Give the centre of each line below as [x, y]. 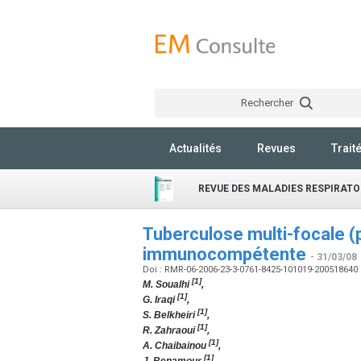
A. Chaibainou [174, 346]
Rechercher [268, 103]
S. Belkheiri [169, 315]
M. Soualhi [166, 284]
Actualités [195, 148]
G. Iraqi [159, 300]
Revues [276, 148]
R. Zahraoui [169, 330]
